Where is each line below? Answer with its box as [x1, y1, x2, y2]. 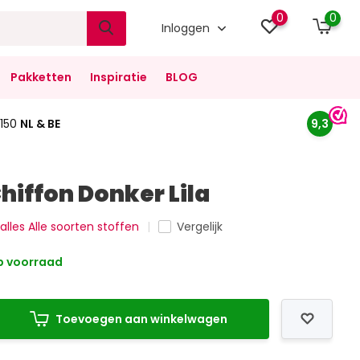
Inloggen [162, 19, 214, 36]
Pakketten [10, 69, 72, 85]
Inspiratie [89, 69, 147, 85]
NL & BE [19, 115, 60, 132]
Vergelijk [177, 219, 223, 235]
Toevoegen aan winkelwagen [55, 311, 228, 327]
